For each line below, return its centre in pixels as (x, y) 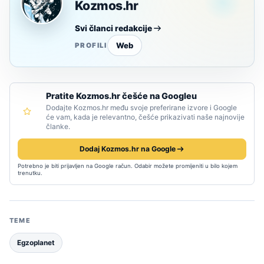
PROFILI (91, 45)
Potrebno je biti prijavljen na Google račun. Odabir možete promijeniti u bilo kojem (128, 166)
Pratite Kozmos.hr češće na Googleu (121, 96)
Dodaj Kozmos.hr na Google (127, 149)
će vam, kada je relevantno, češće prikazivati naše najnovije (145, 117)
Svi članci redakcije (113, 29)
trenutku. (30, 173)
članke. (58, 127)
